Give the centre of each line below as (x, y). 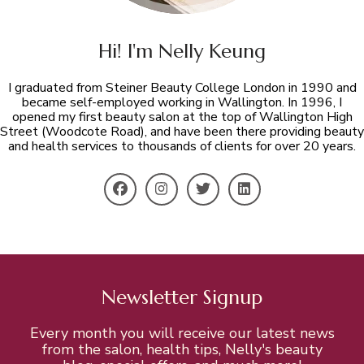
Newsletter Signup (182, 297)
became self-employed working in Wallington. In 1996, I (182, 102)
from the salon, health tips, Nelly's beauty (182, 349)
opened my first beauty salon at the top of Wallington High (182, 117)
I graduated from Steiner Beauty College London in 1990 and (182, 87)
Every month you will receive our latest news (182, 333)
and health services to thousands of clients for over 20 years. (182, 146)
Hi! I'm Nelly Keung (182, 51)
